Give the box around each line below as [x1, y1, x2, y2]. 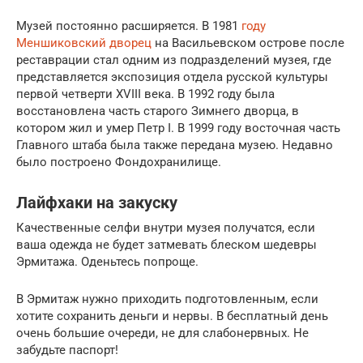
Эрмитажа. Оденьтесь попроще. [16, 254, 199, 269]
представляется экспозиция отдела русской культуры [16, 69, 328, 84]
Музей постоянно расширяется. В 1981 [16, 18, 241, 33]
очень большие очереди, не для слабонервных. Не [16, 325, 309, 340]
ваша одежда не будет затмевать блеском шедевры [16, 237, 317, 252]
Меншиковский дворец [16, 35, 152, 50]
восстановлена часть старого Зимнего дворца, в [16, 103, 299, 118]
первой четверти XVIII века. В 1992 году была [16, 86, 275, 101]
